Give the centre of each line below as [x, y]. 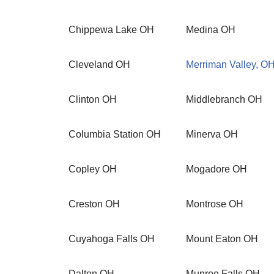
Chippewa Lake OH [111, 30]
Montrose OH [215, 204]
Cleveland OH [99, 65]
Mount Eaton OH [222, 239]
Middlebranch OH [224, 99]
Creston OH [94, 204]
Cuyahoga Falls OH [112, 239]
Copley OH [93, 169]
